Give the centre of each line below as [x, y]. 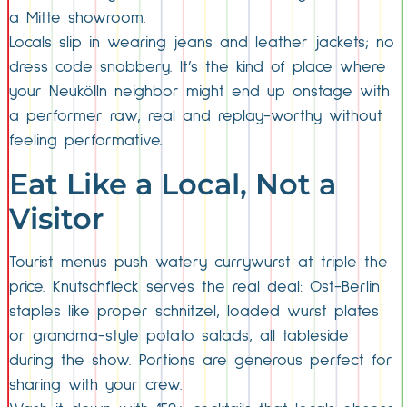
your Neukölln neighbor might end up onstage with [199, 92]
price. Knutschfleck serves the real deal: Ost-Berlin [194, 287]
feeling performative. [86, 141]
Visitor [56, 218]
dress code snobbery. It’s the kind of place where [198, 68]
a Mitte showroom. [78, 19]
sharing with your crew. [96, 385]
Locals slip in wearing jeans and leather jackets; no [202, 43]
